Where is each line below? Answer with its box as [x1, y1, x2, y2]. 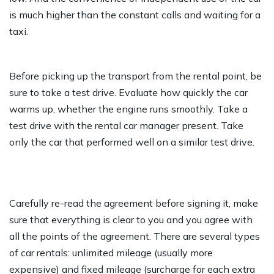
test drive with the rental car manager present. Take [9, 119, 243, 132]
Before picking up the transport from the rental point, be [9, 70, 262, 83]
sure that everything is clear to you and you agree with [9, 213, 253, 226]
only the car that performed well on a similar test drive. [9, 136, 254, 149]
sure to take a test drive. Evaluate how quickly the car [9, 86, 248, 99]
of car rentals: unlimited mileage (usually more [9, 246, 213, 259]
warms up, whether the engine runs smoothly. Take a [9, 103, 248, 116]
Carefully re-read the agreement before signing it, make [9, 197, 258, 210]
